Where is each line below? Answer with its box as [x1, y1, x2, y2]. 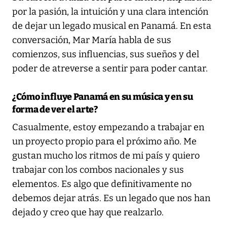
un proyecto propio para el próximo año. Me [12, 135, 197, 147]
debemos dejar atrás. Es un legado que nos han [12, 192, 210, 204]
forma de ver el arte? [12, 103, 98, 115]
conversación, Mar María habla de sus [12, 34, 171, 46]
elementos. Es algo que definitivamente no [12, 178, 192, 190]
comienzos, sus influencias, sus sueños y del [12, 48, 199, 60]
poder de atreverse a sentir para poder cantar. [12, 62, 208, 74]
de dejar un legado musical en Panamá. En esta [12, 20, 211, 31]
